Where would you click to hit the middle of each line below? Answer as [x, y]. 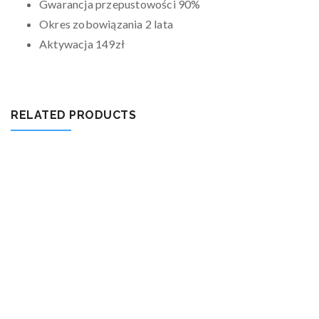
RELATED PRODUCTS [73, 115]
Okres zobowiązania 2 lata [106, 24]
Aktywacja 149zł [82, 44]
